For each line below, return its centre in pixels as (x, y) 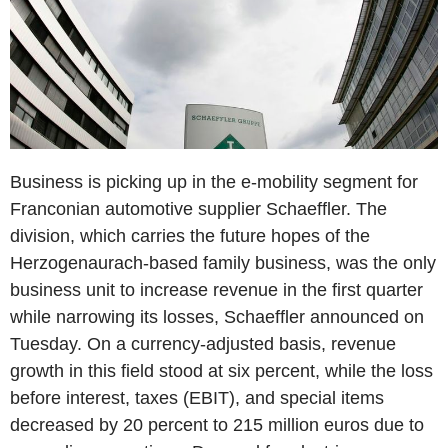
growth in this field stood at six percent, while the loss (221, 370)
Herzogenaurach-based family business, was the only (223, 262)
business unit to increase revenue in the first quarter (216, 289)
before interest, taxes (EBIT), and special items (197, 397)
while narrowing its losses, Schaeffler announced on (217, 316)
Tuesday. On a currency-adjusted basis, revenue (203, 343)
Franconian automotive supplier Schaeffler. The (198, 208)
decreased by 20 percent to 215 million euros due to (217, 424)
